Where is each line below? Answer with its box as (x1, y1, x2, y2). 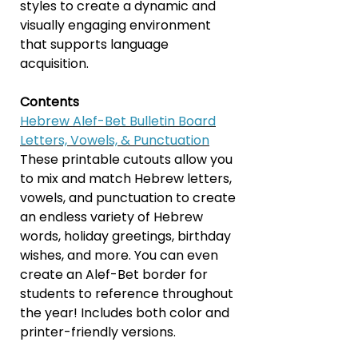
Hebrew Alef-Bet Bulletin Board (20, 111, 216, 130)
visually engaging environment (20, 15, 211, 34)
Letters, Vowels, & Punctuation (20, 130, 209, 149)
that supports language (20, 34, 169, 54)
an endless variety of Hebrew (20, 207, 203, 226)
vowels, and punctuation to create (20, 188, 236, 207)
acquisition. (20, 54, 89, 73)
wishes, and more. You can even (20, 245, 218, 265)
